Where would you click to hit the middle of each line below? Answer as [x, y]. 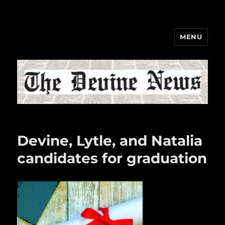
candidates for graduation [112, 158]
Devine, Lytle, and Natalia [110, 141]
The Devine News [71, 44]
